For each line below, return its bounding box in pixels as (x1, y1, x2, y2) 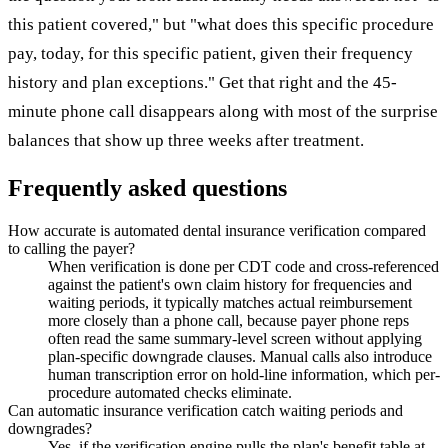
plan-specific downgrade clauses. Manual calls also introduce (48, 347, 432, 365)
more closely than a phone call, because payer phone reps (48, 311, 409, 329)
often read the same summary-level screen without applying (48, 329, 422, 347)
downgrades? (8, 419, 92, 437)
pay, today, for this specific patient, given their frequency (8, 44, 413, 64)
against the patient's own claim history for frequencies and (48, 275, 412, 293)
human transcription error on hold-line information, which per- (48, 365, 440, 383)
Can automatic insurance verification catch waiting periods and (8, 401, 403, 419)
